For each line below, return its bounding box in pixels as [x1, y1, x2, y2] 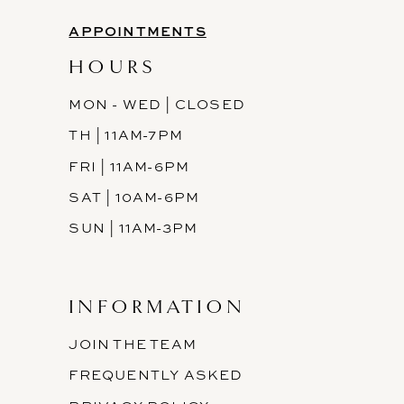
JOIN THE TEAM [69, 335, 197, 354]
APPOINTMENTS [69, 20, 207, 41]
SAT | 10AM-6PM [69, 187, 200, 207]
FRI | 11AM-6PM [69, 156, 190, 176]
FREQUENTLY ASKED [69, 365, 243, 385]
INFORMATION [69, 295, 245, 318]
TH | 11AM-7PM [69, 125, 183, 145]
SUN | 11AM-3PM [69, 217, 198, 237]
